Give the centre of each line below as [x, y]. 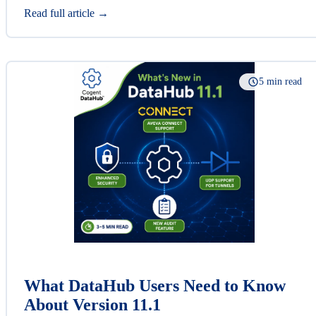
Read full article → [66, 13]
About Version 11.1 [92, 304]
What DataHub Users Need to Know [155, 285]
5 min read [280, 81]
